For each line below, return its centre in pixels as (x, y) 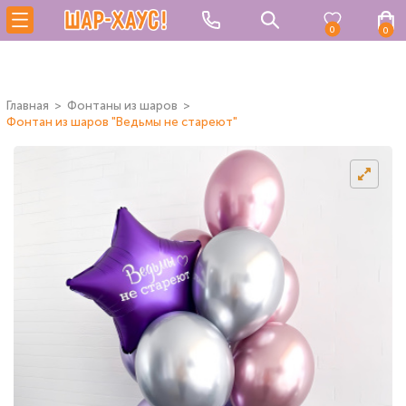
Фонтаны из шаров (122, 106)
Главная (28, 106)
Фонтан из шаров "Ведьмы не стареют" (122, 122)
